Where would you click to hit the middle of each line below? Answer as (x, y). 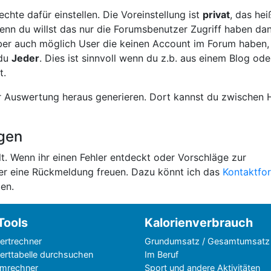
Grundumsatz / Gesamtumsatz (207, 241)
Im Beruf (162, 254)
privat (216, 15)
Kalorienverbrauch (199, 223)
